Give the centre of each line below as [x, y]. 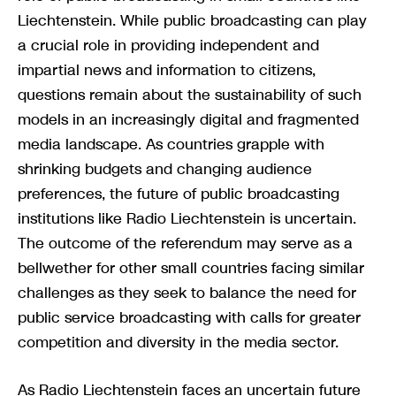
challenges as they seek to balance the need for [187, 293]
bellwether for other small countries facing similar [191, 268]
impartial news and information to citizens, [167, 70]
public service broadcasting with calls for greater [189, 318]
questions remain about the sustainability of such [190, 95]
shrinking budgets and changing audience [165, 169]
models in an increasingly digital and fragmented [188, 120]
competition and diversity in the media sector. [178, 343]
